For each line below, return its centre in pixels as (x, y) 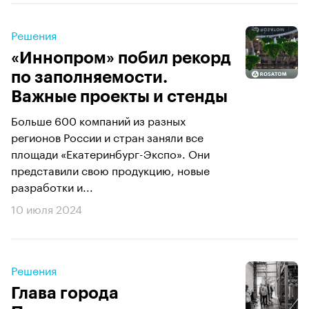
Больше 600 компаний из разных (98, 120)
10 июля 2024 (47, 208)
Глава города (65, 293)
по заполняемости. (89, 77)
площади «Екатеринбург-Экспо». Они (110, 153)
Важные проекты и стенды (119, 97)
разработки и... (52, 186)
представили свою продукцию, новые (110, 169)
